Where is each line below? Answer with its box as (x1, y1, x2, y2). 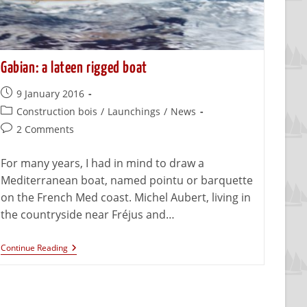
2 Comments (16, 122, 75, 136)
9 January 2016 (16, 86, 85, 100)
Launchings (108, 104, 161, 118)
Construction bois (16, 104, 98, 118)
